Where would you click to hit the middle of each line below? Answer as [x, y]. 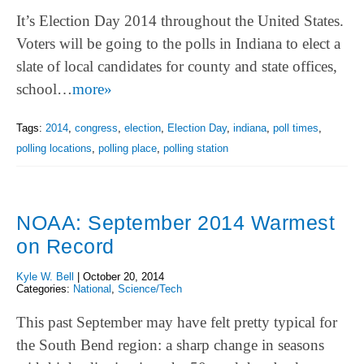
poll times [296, 128]
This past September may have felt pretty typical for [177, 322]
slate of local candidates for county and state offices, [177, 66]
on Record [65, 247]
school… [44, 89]
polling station [196, 149]
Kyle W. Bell [45, 277]
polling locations [54, 149]
